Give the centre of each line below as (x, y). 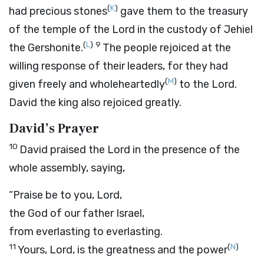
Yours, (34, 250)
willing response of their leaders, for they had (118, 66)
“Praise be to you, (53, 195)
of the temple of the (60, 29)
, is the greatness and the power (150, 250)
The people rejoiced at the (167, 48)
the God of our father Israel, (77, 213)
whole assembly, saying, (67, 168)
